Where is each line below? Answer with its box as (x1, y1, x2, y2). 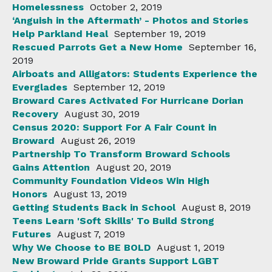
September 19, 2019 (114, 28, 206, 40)
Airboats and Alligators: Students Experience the (12, 68, 257, 80)
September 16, (189, 41, 256, 53)
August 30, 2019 (64, 108, 140, 120)
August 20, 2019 (96, 161, 171, 174)
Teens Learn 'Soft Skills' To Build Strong (12, 215, 214, 227)
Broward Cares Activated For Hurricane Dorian (12, 95, 243, 107)
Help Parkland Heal (12, 28, 108, 40)
